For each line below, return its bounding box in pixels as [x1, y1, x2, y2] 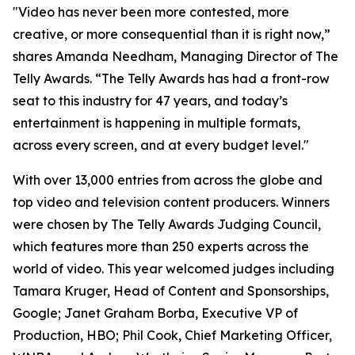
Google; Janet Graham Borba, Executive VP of [13, 305, 298, 321]
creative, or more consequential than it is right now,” [13, 26, 330, 42]
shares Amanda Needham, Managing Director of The [13, 48, 338, 64]
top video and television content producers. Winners [13, 194, 330, 210]
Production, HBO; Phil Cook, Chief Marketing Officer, [13, 327, 332, 343]
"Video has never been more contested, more [13, 4, 289, 20]
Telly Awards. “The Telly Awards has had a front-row [13, 71, 330, 86]
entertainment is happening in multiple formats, [13, 115, 300, 131]
